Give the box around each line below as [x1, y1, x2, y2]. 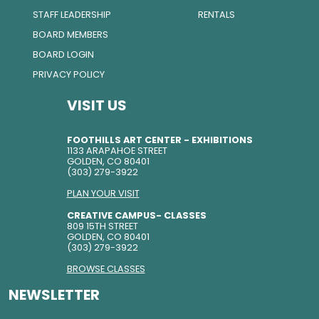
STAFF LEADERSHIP [32, 9, 111, 21]
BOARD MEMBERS [32, 28, 108, 41]
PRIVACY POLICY [32, 68, 105, 80]
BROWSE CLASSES [66, 263, 145, 275]
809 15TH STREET [66, 220, 138, 232]
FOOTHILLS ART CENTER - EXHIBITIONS [66, 134, 253, 146]
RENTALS [198, 9, 236, 21]
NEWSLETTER [9, 285, 100, 305]
